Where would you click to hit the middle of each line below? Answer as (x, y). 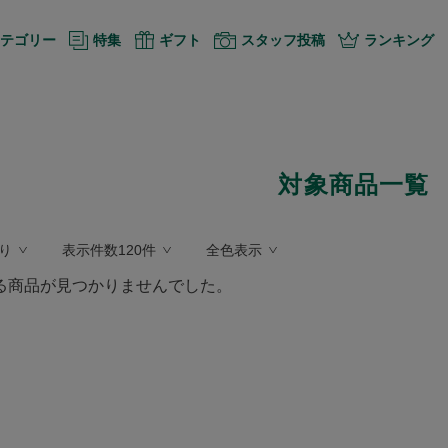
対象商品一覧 (354, 184)
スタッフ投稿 (282, 39)
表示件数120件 (109, 250)
